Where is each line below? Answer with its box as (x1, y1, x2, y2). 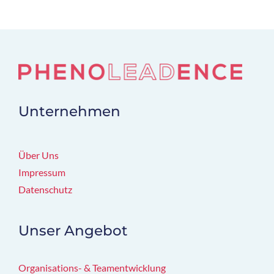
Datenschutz (18, 183, 72, 196)
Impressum (18, 166, 65, 179)
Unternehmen (18, 102, 120, 120)
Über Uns (18, 149, 59, 161)
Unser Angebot (18, 221, 128, 240)
